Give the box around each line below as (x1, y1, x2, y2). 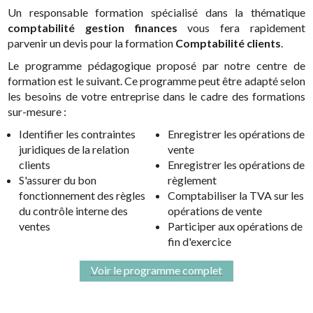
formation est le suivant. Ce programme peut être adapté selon (8, 74, 305, 88)
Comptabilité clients (175, 36, 282, 50)
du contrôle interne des (19, 204, 129, 218)
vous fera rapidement (177, 21, 305, 35)
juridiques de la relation (19, 143, 130, 156)
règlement (168, 173, 217, 187)
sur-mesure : (8, 105, 67, 119)
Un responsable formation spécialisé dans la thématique (8, 6, 305, 20)
